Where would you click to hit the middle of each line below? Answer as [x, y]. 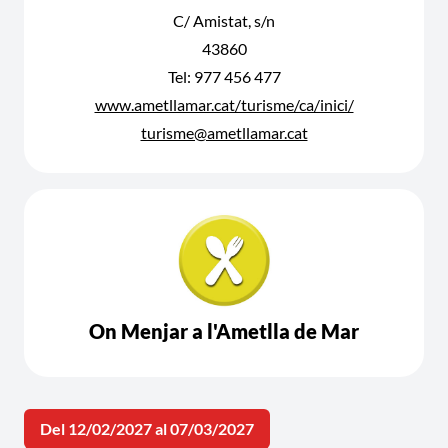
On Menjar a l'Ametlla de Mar [224, 331]
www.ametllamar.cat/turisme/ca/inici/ [224, 104]
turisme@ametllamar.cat [224, 132]
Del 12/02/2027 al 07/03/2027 [147, 428]
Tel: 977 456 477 [224, 76]
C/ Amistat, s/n [224, 20]
